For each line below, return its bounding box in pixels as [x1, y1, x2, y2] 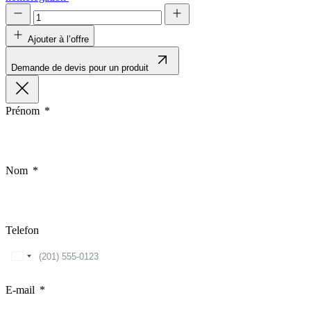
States [17, 264, 43, 277]
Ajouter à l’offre [28, 34, 89, 45]
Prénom [6, 105, 40, 117]
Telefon [6, 224, 39, 237]
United [17, 252, 47, 264]
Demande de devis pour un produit [11, 62, 149, 74]
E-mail [6, 284, 35, 296]
